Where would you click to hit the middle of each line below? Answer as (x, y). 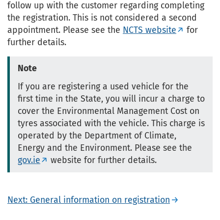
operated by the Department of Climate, (97, 136)
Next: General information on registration (89, 200)
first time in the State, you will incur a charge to (111, 99)
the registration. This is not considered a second (102, 18)
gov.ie (29, 160)
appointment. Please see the (65, 30)
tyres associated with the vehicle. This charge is (111, 124)
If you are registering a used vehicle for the (103, 87)
